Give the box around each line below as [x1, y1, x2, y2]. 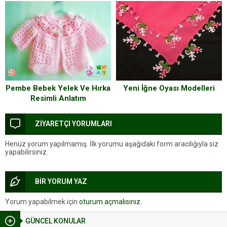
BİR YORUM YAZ [35, 177, 87, 185]
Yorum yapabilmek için [5, 197, 79, 206]
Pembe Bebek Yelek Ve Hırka [6, 83, 110, 93]
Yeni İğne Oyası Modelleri [123, 83, 215, 93]
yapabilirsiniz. [5, 147, 48, 156]
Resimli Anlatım [30, 93, 86, 103]
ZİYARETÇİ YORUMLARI [35, 119, 112, 128]
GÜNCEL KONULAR [25, 216, 86, 225]
